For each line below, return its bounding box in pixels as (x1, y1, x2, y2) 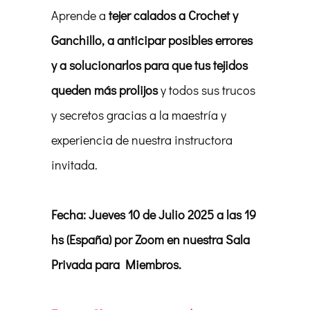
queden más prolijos (51, 82, 158, 98)
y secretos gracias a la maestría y (51, 107, 226, 123)
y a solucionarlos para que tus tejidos (51, 57, 248, 73)
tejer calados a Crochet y (109, 7, 238, 24)
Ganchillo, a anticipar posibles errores (51, 32, 253, 48)
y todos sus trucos (158, 82, 255, 98)
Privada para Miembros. (51, 256, 181, 273)
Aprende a (51, 7, 109, 24)
